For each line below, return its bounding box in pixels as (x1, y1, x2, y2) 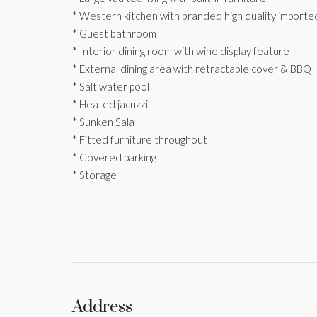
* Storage (72, 168, 117, 181)
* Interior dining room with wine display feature (72, 44, 289, 57)
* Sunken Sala (72, 115, 134, 128)
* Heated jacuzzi (72, 97, 148, 110)
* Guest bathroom (72, 26, 156, 40)
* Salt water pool (72, 79, 149, 93)
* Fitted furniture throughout (72, 132, 207, 146)
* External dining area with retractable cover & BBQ (72, 62, 311, 75)
